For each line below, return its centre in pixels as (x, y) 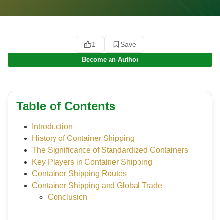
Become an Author (110, 59)
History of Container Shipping (83, 138)
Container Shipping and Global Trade (97, 186)
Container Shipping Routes (79, 174)
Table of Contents (66, 106)
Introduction (52, 127)
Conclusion (68, 197)
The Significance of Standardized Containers (110, 150)
